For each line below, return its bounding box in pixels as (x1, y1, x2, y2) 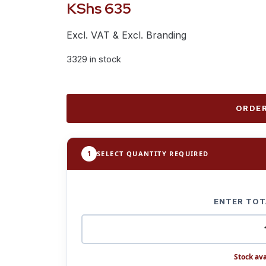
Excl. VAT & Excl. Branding (66, 29, 186, 42)
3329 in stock (66, 53, 121, 65)
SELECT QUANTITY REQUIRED (97, 149, 209, 159)
